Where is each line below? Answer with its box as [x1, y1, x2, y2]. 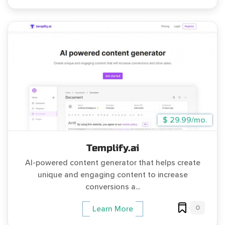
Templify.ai [86, 142, 139, 154]
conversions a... [85, 182, 140, 192]
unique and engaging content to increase [37, 170, 188, 180]
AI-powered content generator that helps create [25, 158, 200, 168]
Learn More [92, 203, 133, 214]
